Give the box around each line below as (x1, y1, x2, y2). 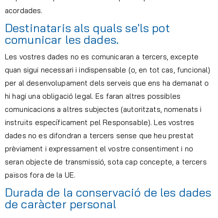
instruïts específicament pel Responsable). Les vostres (5, 118, 195, 127)
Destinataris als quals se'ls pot (5, 20, 170, 36)
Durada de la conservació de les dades (5, 185, 212, 200)
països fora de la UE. (5, 170, 76, 180)
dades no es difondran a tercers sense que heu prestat (5, 131, 194, 141)
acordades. (5, 6, 43, 16)
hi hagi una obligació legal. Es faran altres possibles (5, 91, 181, 101)
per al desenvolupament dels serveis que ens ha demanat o (5, 78, 209, 88)
